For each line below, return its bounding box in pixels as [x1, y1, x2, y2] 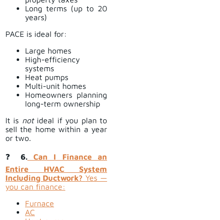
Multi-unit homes [25, 82, 86, 91]
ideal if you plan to [33, 116, 108, 125]
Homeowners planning [25, 90, 107, 100]
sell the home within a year [5, 125, 107, 134]
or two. [5, 134, 31, 143]
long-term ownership [25, 99, 100, 109]
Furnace [25, 199, 54, 208]
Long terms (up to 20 [25, 4, 107, 13]
